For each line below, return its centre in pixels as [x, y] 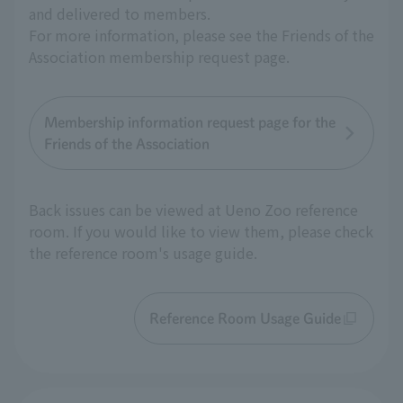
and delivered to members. [120, 14]
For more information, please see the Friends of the [201, 36]
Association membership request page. [159, 57]
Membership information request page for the [190, 123]
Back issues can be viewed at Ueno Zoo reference [193, 210]
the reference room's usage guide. [143, 253]
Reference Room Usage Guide [245, 319]
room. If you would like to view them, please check [201, 232]
